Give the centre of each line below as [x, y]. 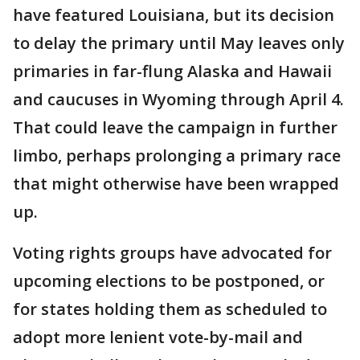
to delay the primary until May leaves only [179, 43]
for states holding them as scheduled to [170, 309]
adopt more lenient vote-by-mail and [158, 337]
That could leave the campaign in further [175, 127]
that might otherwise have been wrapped [176, 184]
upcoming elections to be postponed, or [169, 281]
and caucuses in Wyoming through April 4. [178, 99]
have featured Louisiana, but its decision [174, 15]
